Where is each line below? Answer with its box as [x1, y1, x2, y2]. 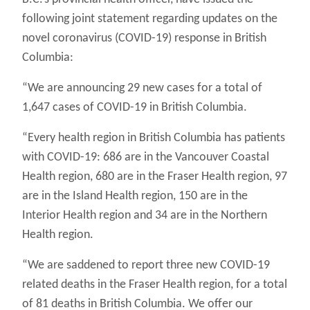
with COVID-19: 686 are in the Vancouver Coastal [22, 151, 269, 165]
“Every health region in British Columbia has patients [22, 131, 285, 145]
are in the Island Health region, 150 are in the [22, 190, 248, 203]
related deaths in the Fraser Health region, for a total [22, 278, 287, 292]
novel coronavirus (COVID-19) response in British [22, 32, 266, 46]
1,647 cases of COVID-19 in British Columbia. [22, 101, 247, 115]
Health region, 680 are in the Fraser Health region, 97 [22, 170, 287, 184]
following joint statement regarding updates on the [22, 12, 277, 26]
